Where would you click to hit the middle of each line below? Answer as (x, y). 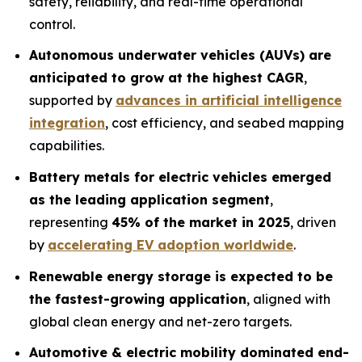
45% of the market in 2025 (201, 222)
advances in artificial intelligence (229, 101)
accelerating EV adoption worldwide (170, 244)
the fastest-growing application (138, 299)
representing (70, 222)
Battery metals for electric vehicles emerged (180, 177)
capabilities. (67, 146)
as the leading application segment (149, 199)
